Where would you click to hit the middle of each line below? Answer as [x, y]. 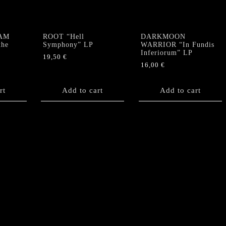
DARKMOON [163, 36]
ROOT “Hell [64, 36]
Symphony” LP [68, 44]
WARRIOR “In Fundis [177, 44]
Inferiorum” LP [166, 52]
